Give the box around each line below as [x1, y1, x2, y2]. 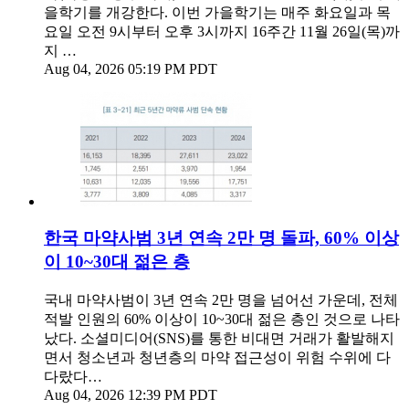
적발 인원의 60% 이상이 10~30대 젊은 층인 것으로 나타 [44, 311, 400, 328]
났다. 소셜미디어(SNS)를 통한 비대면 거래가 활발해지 [44, 330, 394, 347]
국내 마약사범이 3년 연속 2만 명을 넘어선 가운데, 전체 [44, 292, 398, 309]
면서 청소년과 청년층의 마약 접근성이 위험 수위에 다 [44, 350, 391, 366]
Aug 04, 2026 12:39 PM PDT [44, 387, 217, 404]
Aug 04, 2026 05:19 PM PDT [44, 60, 217, 77]
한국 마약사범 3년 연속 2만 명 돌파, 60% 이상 [44, 228, 399, 248]
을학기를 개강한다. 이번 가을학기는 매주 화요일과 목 [44, 4, 391, 20]
